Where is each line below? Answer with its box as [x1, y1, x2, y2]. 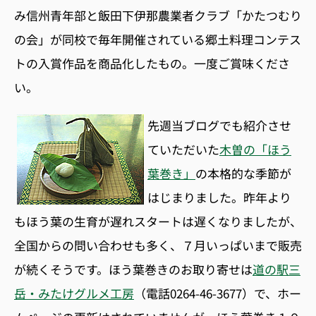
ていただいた [147, 140, 219, 158]
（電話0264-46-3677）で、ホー [134, 284, 301, 302]
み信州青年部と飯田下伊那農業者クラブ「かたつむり [14, 6, 302, 24]
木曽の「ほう [219, 140, 291, 158]
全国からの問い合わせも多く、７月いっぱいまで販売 [14, 236, 302, 254]
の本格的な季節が [195, 164, 291, 182]
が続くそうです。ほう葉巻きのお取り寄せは [14, 260, 253, 278]
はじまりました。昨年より [147, 188, 291, 206]
